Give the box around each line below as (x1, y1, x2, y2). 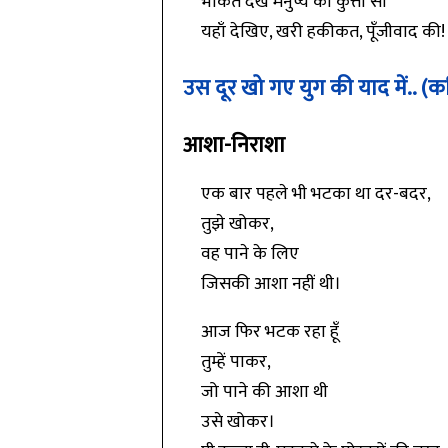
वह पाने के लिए (200, 239, 299, 269)
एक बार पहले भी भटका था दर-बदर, (200, 179, 431, 209)
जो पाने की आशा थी (200, 377, 328, 407)
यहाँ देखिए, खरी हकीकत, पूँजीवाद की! (200, 17, 445, 47)
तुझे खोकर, (200, 209, 274, 239)
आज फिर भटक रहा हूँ (200, 317, 339, 347)
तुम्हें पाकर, (200, 347, 271, 377)
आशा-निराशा (182, 127, 285, 164)
